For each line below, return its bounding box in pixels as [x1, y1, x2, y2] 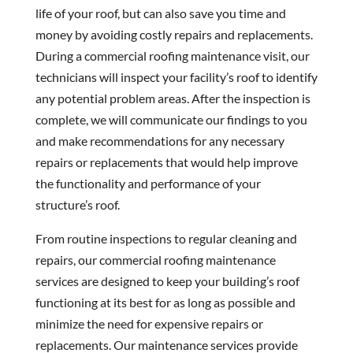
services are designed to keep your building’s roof [35, 273, 299, 289]
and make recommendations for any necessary [35, 133, 284, 149]
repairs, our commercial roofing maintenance [35, 252, 276, 268]
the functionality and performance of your [35, 176, 261, 191]
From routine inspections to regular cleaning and [35, 231, 297, 247]
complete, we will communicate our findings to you [35, 112, 307, 128]
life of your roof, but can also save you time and [35, 6, 286, 21]
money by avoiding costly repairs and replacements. [35, 27, 313, 43]
